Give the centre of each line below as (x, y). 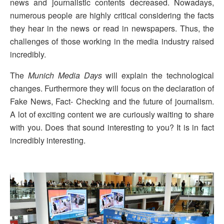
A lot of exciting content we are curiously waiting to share (112, 114)
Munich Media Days (65, 75)
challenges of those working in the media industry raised (112, 41)
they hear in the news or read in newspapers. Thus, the (112, 28)
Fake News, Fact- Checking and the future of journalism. (112, 101)
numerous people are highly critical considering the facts (112, 15)
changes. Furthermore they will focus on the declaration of (112, 88)
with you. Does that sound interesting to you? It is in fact (112, 127)
